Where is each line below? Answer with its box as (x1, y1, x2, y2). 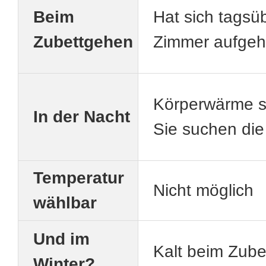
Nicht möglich (153, 181, 254, 200)
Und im (33, 230, 90, 249)
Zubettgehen (33, 33, 133, 52)
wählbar (33, 194, 97, 213)
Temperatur (33, 169, 124, 188)
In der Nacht (33, 107, 130, 126)
